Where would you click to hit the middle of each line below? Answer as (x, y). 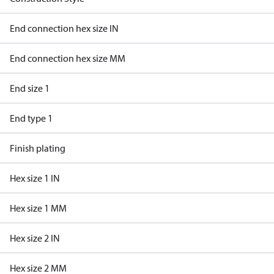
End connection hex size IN (64, 28)
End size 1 (30, 88)
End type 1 (31, 118)
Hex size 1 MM (38, 208)
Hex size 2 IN (35, 238)
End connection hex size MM (68, 58)
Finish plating (38, 148)
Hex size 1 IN (35, 178)
